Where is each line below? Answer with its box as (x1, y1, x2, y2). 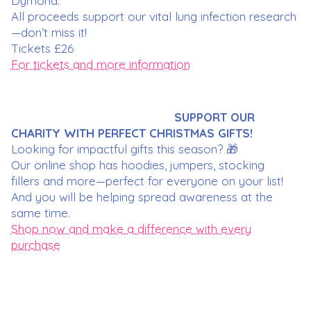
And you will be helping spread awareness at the (10, 189, 273, 204)
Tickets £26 (10, 40, 74, 56)
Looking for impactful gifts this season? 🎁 (10, 141, 238, 156)
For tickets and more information (10, 56, 190, 72)
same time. (10, 205, 70, 220)
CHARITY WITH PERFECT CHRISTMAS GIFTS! (10, 125, 256, 140)
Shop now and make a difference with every (10, 221, 251, 236)
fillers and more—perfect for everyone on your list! (10, 173, 283, 188)
